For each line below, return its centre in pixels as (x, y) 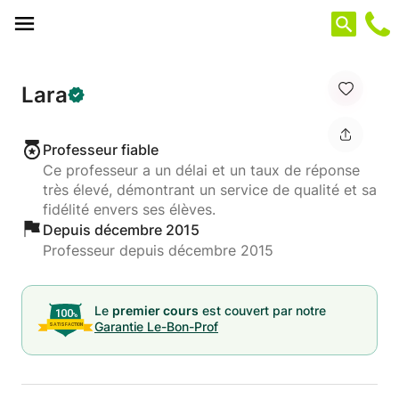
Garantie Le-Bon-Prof (156, 326)
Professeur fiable (101, 150)
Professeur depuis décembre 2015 (158, 250)
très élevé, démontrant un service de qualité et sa (210, 190)
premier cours (155, 310)
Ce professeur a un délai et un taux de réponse (201, 170)
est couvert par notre (262, 310)
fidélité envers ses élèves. (129, 209)
